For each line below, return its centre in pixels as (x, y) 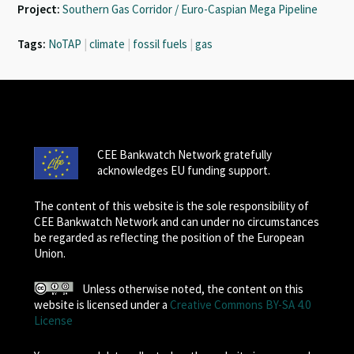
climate (107, 44)
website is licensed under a (102, 305)
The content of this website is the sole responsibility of (171, 206)
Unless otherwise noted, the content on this (193, 289)
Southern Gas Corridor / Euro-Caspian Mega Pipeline (190, 9)
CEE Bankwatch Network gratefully (184, 154)
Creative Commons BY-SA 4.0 (240, 305)
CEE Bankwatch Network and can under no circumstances (176, 222)
